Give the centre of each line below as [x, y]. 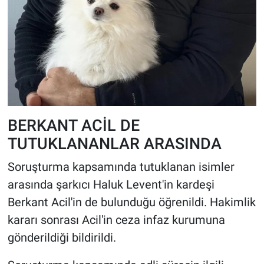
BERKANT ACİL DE [73, 126]
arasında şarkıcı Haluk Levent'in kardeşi [111, 184]
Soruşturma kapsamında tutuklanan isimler [121, 166]
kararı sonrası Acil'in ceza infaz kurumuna [116, 220]
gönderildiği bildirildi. [62, 237]
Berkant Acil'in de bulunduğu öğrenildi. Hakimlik [131, 202]
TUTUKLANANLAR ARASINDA [114, 144]
